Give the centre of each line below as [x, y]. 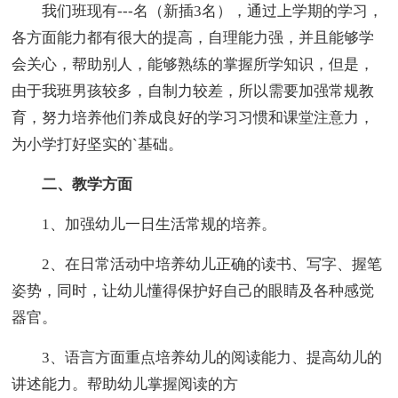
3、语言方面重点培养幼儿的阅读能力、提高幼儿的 [197, 358]
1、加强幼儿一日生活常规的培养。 [144, 225]
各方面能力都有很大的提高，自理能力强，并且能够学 [193, 38]
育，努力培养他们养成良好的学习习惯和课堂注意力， [193, 118]
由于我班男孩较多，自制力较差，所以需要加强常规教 [193, 92]
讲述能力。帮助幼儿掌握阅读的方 [125, 385]
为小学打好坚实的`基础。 [98, 145]
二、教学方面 [72, 185]
